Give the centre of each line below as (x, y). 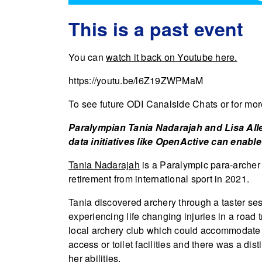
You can (87, 57)
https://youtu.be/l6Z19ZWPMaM (136, 80)
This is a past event (156, 29)
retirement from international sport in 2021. (159, 179)
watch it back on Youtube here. (172, 57)
